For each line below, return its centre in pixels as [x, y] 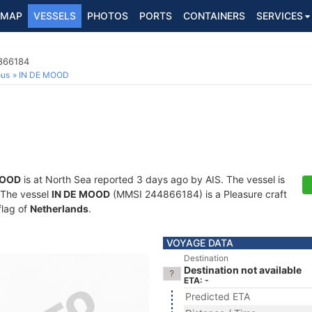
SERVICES [280, 16]
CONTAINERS [214, 16]
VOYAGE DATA [200, 243]
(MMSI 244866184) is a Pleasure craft [198, 194]
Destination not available [243, 270]
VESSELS [55, 16]
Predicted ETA [218, 296]
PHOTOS [108, 16]
